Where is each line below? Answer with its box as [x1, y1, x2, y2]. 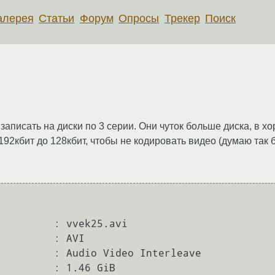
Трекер [164, 12, 200, 25]
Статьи [39, 12, 75, 25]
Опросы [118, 12, 160, 25]
